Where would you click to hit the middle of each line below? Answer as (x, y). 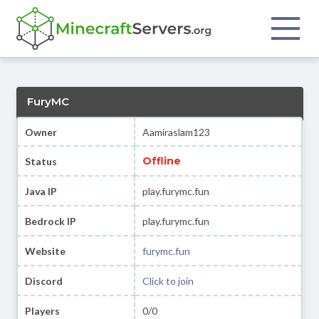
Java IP (41, 191)
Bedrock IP (50, 221)
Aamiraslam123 (177, 132)
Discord (43, 281)
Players (42, 310)
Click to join (168, 281)
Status (41, 161)
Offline (162, 161)
